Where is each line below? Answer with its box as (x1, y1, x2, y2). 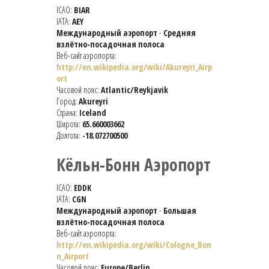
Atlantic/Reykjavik (101, 84, 168, 96)
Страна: (56, 107, 79, 119)
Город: (56, 95, 79, 107)
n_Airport (56, 250, 89, 262)
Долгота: (56, 130, 82, 142)
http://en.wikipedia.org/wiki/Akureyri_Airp (56, 61, 212, 73)
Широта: (56, 118, 82, 130)
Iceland (79, 107, 106, 119)
